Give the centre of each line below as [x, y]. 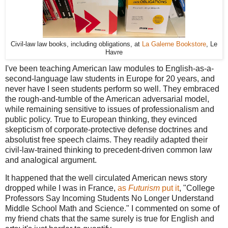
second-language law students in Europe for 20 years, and [110, 78]
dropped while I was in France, [61, 188]
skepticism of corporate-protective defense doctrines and [106, 129]
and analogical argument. [51, 160]
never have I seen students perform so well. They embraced [112, 89]
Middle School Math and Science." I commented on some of [112, 209]
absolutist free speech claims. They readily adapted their [106, 139]
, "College [197, 188]
